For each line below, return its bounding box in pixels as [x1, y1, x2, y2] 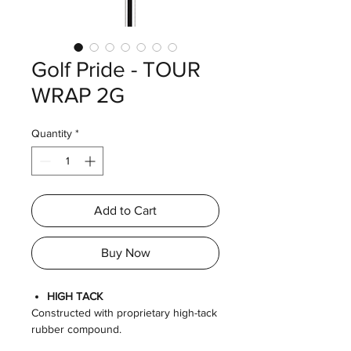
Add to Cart [94, 204, 157, 217]
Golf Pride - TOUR [31, 57, 201, 81]
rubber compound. [31, 323, 121, 335]
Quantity [31, 127, 72, 139]
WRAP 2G [31, 83, 125, 107]
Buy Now [100, 246, 150, 259]
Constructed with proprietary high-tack [31, 306, 217, 319]
